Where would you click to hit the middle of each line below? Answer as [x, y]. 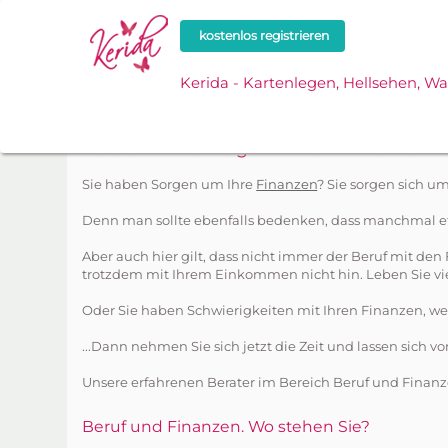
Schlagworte [179, 110]
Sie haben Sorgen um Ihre [169, 184]
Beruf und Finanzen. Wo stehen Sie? [226, 426]
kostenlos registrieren [263, 35]
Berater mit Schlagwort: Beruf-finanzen [256, 147]
